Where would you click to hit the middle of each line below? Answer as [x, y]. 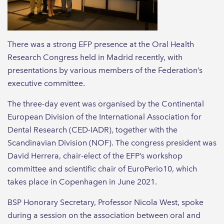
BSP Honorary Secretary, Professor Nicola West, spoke [105, 202]
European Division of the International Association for [104, 116]
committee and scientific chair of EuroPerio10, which [102, 168]
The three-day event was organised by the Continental [106, 103]
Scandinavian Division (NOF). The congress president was [112, 142]
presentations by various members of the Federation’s [105, 70]
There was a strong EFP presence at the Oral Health [101, 44]
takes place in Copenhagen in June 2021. [82, 181]
